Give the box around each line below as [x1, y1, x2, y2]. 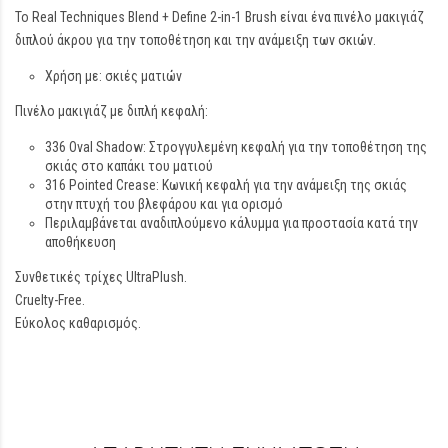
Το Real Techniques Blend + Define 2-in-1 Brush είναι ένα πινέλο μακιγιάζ [15, 9, 424, 25]
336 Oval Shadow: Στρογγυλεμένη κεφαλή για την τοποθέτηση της [45, 139, 427, 155]
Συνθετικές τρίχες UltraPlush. [15, 269, 187, 285]
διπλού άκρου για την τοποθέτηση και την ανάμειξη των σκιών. [15, 32, 376, 48]
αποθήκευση [45, 234, 116, 250]
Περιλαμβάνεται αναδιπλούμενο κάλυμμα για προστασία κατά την [45, 215, 418, 231]
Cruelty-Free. [15, 292, 85, 308]
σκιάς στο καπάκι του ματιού [45, 158, 213, 174]
